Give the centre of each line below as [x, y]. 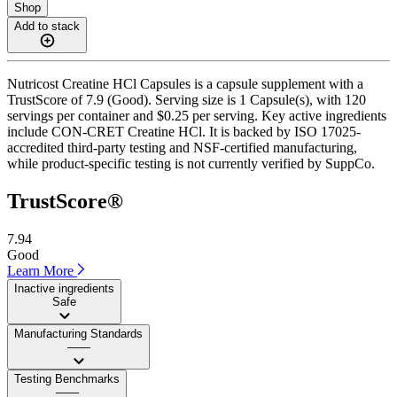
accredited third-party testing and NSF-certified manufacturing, [182, 147]
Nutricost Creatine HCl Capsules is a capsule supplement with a [185, 83]
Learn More [42, 270]
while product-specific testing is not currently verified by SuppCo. [191, 163]
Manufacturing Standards [78, 333]
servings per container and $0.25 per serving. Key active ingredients [197, 115]
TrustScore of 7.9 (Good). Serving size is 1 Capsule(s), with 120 [187, 99]
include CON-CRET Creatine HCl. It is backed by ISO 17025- [184, 131]
